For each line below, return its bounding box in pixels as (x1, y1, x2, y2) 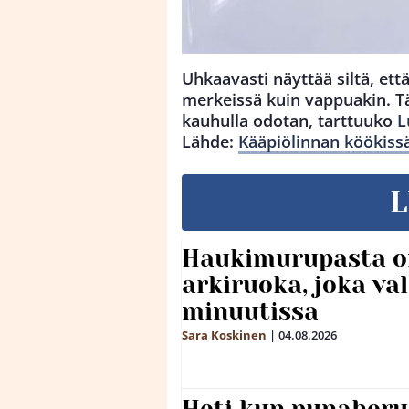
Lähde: (182, 131, 238, 153)
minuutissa (182, 298, 319, 326)
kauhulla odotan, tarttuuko (182, 110, 397, 132)
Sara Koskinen (182, 327, 267, 344)
